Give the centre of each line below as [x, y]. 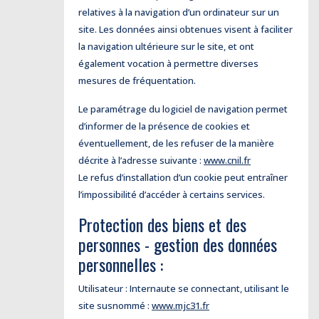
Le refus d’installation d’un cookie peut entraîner [183, 177]
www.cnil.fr [227, 160]
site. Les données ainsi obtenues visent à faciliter [185, 29]
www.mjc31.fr [181, 305]
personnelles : [121, 264]
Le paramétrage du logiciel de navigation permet [183, 109]
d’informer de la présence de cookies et [164, 126]
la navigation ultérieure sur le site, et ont [166, 46]
